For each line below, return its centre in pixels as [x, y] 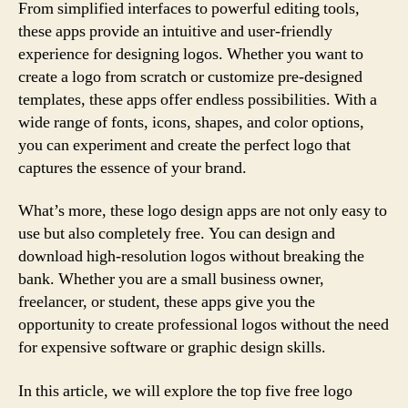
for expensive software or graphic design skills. [172, 347]
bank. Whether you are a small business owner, [171, 279]
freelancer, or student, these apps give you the [167, 302]
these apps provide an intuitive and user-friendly [175, 31]
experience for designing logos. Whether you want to [191, 54]
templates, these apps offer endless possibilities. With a [198, 99]
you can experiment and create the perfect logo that [184, 145]
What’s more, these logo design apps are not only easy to [203, 211]
